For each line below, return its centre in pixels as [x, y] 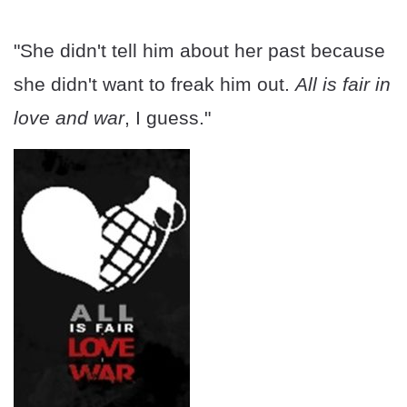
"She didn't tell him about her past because [199, 51]
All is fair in [343, 84]
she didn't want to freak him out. [154, 84]
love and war [69, 118]
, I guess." [168, 118]
